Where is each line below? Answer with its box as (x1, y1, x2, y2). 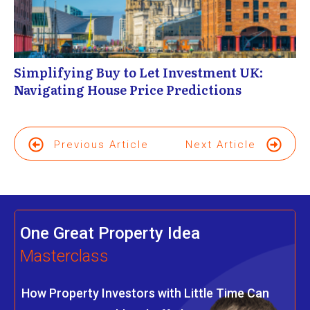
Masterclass (20, 246, 109, 266)
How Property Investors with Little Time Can (21, 286, 269, 301)
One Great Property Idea (20, 224, 200, 244)
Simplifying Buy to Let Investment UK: (14, 63, 263, 82)
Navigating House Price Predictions (14, 80, 241, 100)
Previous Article (54, 138, 149, 151)
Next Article (185, 138, 256, 151)
